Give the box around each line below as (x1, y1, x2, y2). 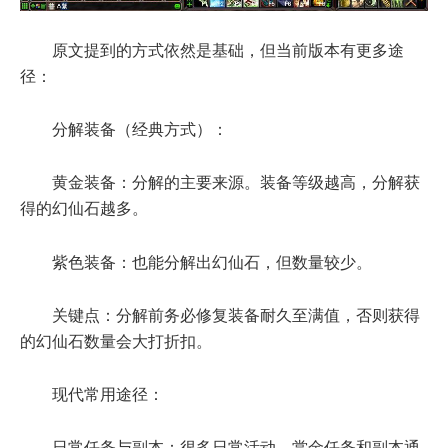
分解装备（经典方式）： (52, 121, 228, 139)
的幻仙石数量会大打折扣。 (20, 332, 212, 350)
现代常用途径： (52, 386, 164, 403)
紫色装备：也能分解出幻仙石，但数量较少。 (52, 253, 372, 271)
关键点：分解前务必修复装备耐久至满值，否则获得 (52, 306, 420, 324)
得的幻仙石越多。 (20, 200, 148, 218)
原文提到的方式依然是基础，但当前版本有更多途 (52, 42, 404, 60)
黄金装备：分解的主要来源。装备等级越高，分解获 (52, 174, 420, 192)
